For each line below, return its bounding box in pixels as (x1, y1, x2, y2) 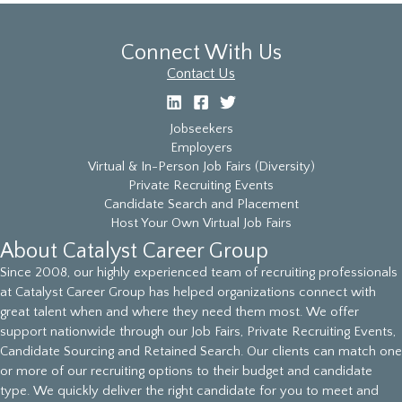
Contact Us (167, 66, 235, 82)
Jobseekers (169, 122, 233, 136)
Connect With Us (120, 41, 282, 65)
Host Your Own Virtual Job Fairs (110, 216, 292, 231)
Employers (170, 141, 232, 155)
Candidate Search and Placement (103, 197, 299, 212)
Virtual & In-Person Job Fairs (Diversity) (87, 160, 315, 174)
